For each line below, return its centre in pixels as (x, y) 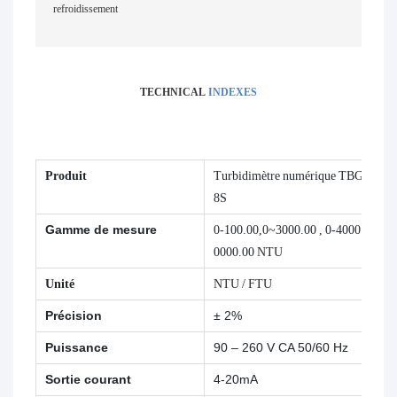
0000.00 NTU (248, 252)
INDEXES (233, 93)
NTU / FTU (243, 284)
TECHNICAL (174, 93)
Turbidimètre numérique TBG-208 (300, 176)
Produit (66, 176)
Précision (74, 316)
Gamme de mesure (101, 230)
